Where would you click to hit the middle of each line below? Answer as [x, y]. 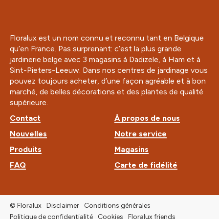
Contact [25, 118]
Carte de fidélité [146, 165]
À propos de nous [147, 118]
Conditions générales [117, 205]
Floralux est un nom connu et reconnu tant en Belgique [107, 38]
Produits [26, 149]
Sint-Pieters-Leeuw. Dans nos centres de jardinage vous [109, 70]
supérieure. [29, 102]
